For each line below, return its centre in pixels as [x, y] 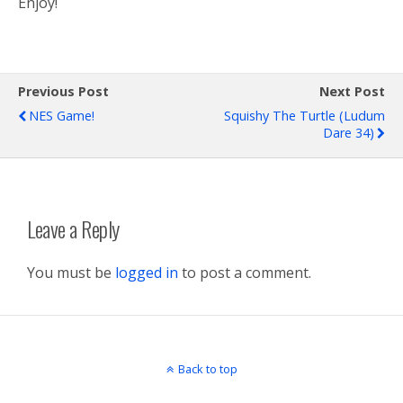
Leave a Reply [73, 228]
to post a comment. [245, 272]
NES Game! [62, 115]
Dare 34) [349, 132]
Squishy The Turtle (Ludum [304, 115]
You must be [71, 272]
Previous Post [63, 91]
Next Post [352, 91]
